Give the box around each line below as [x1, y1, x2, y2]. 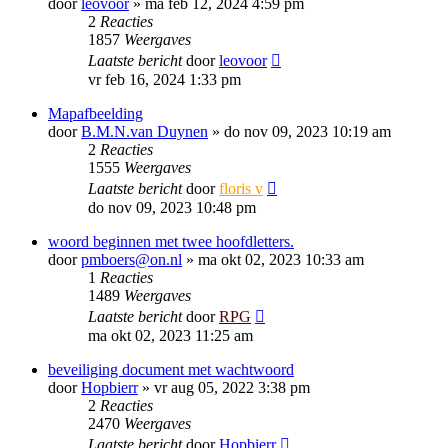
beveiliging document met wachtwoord [48, 361, 294, 378]
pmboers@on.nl [81, 251, 182, 268]
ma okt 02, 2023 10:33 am [198, 251, 364, 268]
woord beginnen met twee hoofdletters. [48, 233, 294, 250]
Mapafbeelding [48, 105, 143, 122]
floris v [219, 180, 263, 197]
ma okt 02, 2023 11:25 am [88, 327, 253, 344]
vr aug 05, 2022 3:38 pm [154, 379, 310, 396]
